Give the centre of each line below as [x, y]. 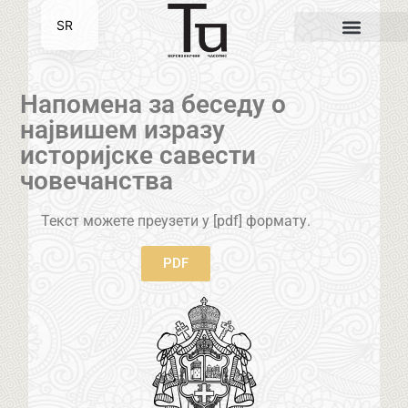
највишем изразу [123, 130]
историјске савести [138, 156]
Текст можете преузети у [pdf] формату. [175, 221]
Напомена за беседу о [153, 105]
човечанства [97, 181]
